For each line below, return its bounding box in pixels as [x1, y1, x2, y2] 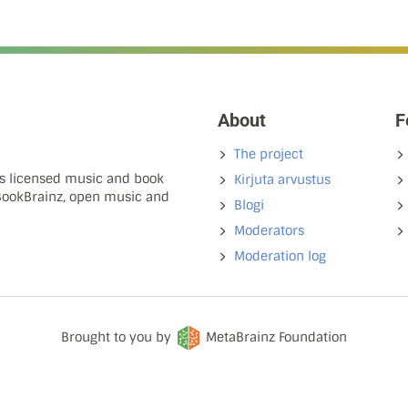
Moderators [234, 222, 304, 239]
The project [234, 146, 303, 162]
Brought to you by [61, 329, 175, 345]
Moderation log [234, 248, 326, 264]
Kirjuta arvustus [234, 171, 331, 188]
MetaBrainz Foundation [206, 329, 347, 345]
